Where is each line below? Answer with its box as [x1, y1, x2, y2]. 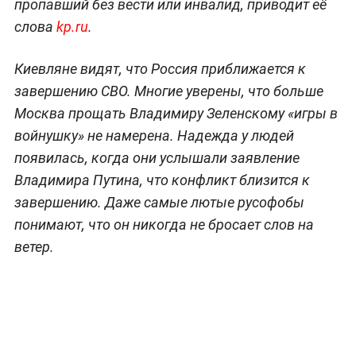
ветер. [14, 238, 54, 255]
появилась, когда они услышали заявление [14, 149, 300, 166]
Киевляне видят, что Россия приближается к [14, 60, 306, 77]
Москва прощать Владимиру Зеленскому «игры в [14, 104, 338, 122]
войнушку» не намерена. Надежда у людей [14, 126, 294, 144]
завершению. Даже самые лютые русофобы [14, 193, 304, 211]
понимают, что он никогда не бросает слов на [14, 215, 314, 233]
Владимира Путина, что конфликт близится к [14, 171, 310, 188]
